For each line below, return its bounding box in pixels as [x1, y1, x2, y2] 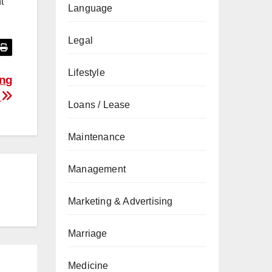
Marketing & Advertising [68, 196, 173, 206]
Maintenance [68, 132, 126, 142]
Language [68, 3, 113, 13]
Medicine [68, 260, 109, 271]
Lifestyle [68, 67, 105, 78]
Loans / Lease [68, 100, 131, 110]
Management [68, 164, 126, 174]
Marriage [68, 228, 107, 239]
